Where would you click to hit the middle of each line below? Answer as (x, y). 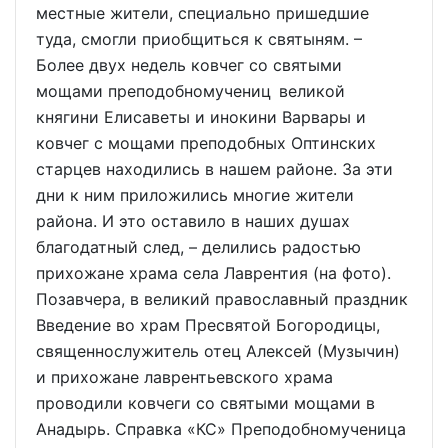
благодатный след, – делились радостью (198, 247)
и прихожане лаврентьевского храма (184, 377)
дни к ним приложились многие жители (195, 195)
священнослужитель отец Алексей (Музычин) (218, 351)
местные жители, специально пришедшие (202, 13)
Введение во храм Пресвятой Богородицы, (208, 325)
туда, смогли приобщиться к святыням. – (199, 39)
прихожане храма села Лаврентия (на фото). (213, 273)
